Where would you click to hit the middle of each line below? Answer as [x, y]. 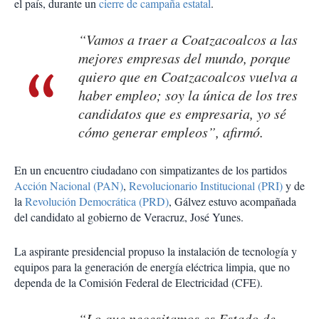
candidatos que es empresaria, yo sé [182, 114]
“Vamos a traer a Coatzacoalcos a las [188, 40]
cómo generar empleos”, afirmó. [171, 132]
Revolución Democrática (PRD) [97, 202]
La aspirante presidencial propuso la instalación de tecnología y [156, 251]
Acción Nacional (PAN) [69, 186]
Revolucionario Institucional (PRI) [206, 186]
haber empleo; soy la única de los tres [188, 95]
